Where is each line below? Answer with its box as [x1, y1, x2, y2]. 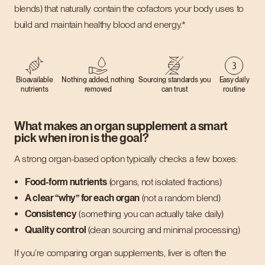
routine [223, 85, 245, 93]
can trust [161, 85, 188, 93]
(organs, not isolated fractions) [106, 176, 222, 188]
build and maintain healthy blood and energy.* [14, 19, 186, 30]
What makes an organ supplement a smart [14, 119, 228, 133]
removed [84, 85, 112, 93]
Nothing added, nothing [62, 76, 135, 84]
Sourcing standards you [138, 76, 211, 84]
